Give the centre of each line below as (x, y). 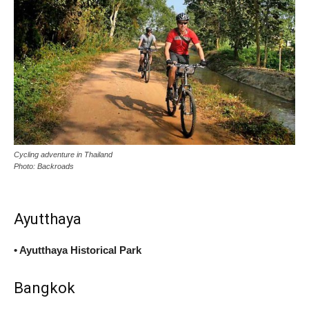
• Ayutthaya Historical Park (78, 250)
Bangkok (44, 288)
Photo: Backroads (44, 166)
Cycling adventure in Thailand (63, 154)
